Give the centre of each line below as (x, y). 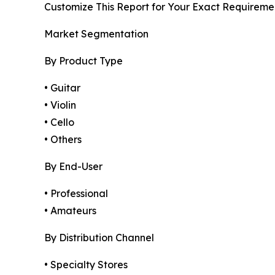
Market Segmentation (96, 34)
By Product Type (83, 61)
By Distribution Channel (99, 238)
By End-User (73, 167)
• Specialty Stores (86, 265)
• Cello (59, 122)
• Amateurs (70, 211)
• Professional (76, 194)
